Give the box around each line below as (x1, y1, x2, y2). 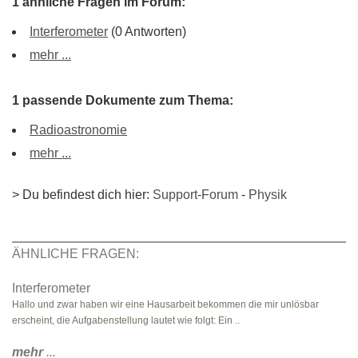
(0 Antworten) (108, 25, 186, 38)
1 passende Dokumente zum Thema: (12, 93, 233, 107)
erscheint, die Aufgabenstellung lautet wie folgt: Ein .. (12, 315, 240, 326)
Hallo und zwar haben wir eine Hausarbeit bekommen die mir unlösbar (12, 299, 319, 310)
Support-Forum (153, 188, 238, 201)
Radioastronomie (30, 123, 127, 137)
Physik (249, 188, 287, 201)
